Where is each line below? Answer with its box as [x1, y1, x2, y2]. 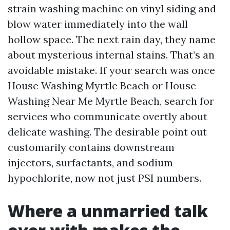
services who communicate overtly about [8, 110, 207, 123]
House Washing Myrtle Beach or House [8, 79, 196, 92]
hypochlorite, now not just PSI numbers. [8, 171, 201, 184]
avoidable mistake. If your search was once [8, 64, 215, 76]
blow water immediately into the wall [8, 17, 188, 30]
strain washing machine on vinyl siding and [8, 2, 216, 15]
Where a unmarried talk [8, 200, 208, 222]
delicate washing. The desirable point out [8, 125, 207, 138]
